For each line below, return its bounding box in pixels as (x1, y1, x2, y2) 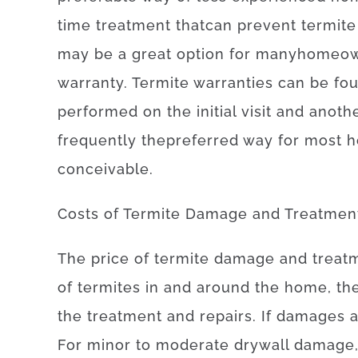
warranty (58, 74, 124, 91)
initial (197, 103, 237, 120)
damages (276, 308, 345, 324)
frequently (58, 132, 137, 149)
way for (243, 132, 300, 149)
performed (58, 103, 138, 120)
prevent (237, 17, 296, 34)
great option (132, 46, 225, 62)
